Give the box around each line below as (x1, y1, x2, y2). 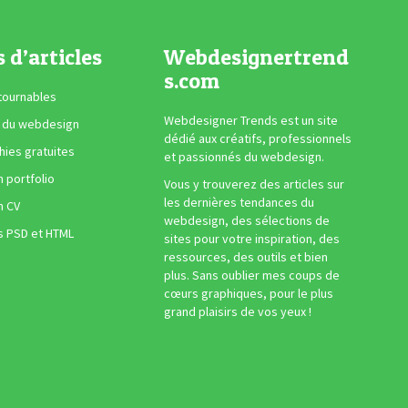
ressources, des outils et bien (163, 249, 328, 266)
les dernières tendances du (163, 194, 314, 211)
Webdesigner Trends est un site (163, 112, 338, 129)
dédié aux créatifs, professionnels (163, 130, 352, 148)
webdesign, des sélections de (163, 212, 330, 229)
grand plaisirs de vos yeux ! (163, 303, 311, 321)
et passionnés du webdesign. (163, 148, 324, 166)
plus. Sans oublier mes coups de (163, 267, 340, 284)
